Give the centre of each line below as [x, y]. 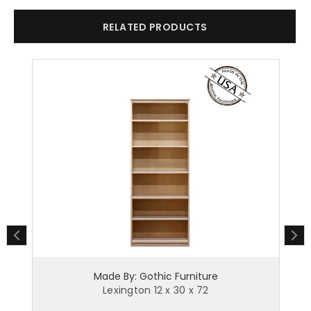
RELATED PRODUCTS [155, 27]
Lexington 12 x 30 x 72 [156, 291]
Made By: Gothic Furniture [155, 277]
